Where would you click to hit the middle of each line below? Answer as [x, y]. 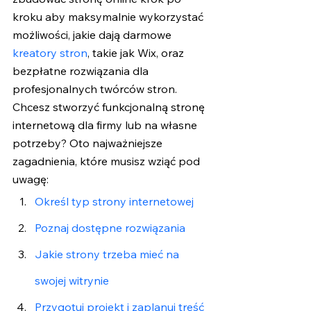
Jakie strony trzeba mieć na [108, 254]
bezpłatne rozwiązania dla [82, 71]
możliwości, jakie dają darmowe [93, 35]
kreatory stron [50, 53]
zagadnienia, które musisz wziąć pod [108, 161]
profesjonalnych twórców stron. [96, 89]
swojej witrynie [72, 281]
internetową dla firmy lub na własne [106, 125]
